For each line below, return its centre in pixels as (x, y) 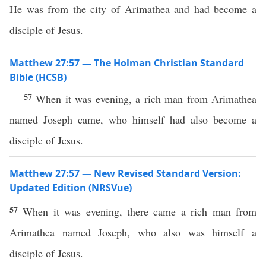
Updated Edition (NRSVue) (71, 188)
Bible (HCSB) (38, 77)
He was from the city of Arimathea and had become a (133, 9)
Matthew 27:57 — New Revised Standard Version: (125, 173)
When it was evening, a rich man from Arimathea (146, 99)
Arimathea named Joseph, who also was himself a (133, 232)
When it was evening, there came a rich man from (140, 211)
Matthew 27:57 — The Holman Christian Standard (127, 63)
